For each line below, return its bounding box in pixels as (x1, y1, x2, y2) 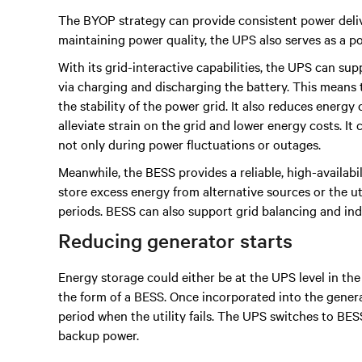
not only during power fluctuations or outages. (58, 135, 321, 153)
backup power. (58, 326, 139, 343)
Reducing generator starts (58, 228, 293, 253)
